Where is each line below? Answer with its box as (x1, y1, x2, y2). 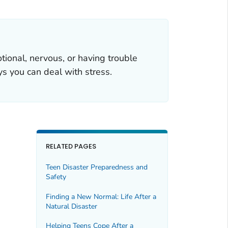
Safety (45, 172, 66, 182)
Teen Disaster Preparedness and (45, 162, 148, 173)
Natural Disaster (45, 201, 97, 211)
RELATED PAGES (45, 141, 97, 151)
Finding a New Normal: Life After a (45, 191, 156, 202)
